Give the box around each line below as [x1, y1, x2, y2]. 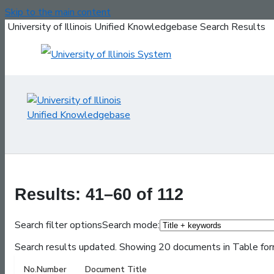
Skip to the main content [5, 6, 111, 19]
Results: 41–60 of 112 [15, 185, 183, 204]
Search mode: [102, 218, 160, 232]
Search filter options [15, 218, 102, 232]
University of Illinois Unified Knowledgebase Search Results [7, 20, 265, 34]
